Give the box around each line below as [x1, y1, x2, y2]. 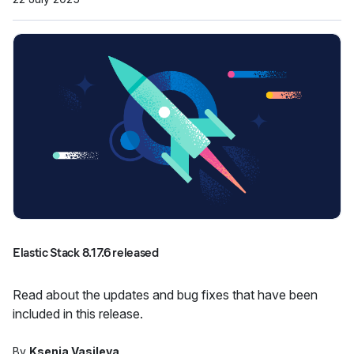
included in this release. [13, 306, 143, 322]
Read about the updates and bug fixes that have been [13, 287, 318, 303]
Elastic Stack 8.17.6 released [13, 245, 159, 260]
